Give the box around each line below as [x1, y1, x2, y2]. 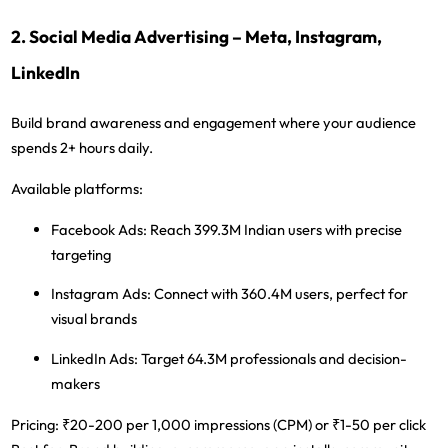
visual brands [51, 309, 138, 329]
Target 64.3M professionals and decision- [138, 349, 408, 369]
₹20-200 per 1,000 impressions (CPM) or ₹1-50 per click [59, 415, 427, 435]
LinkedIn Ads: [51, 349, 139, 369]
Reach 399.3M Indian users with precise [147, 219, 403, 239]
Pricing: [11, 415, 60, 435]
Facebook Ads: [51, 219, 148, 239]
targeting [51, 244, 112, 264]
